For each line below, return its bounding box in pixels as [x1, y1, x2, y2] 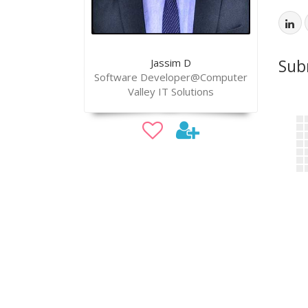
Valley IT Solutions [127, 84, 214, 98]
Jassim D [150, 55, 191, 69]
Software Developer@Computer [93, 69, 247, 84]
